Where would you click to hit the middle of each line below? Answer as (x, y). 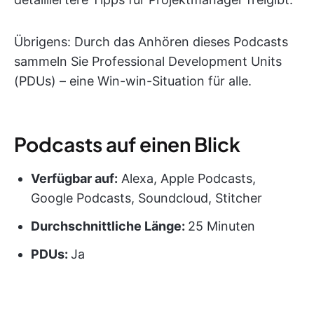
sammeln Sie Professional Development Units (148, 61)
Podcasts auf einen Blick (127, 144)
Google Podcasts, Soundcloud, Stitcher (146, 198)
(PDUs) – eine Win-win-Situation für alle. (133, 81)
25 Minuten (221, 226)
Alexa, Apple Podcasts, (187, 178)
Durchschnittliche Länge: (109, 226)
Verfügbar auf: (74, 178)
